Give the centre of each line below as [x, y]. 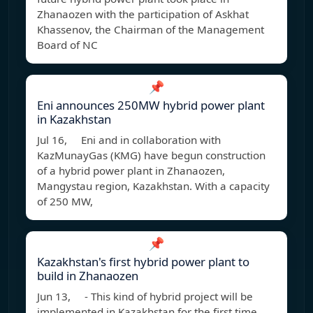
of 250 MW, [65, 202]
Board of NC [67, 45]
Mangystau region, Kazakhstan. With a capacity [153, 186]
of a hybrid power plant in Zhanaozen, [131, 171]
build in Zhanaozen [88, 276]
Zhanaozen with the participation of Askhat [143, 14]
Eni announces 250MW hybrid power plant [151, 105]
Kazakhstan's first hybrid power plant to [143, 262]
